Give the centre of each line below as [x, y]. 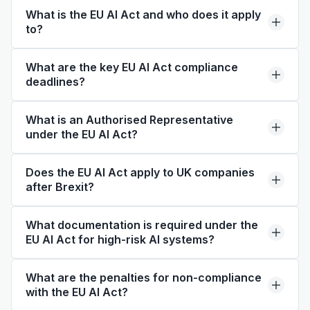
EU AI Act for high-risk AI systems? [120, 239]
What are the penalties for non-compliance [144, 277]
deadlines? [55, 82]
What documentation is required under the [142, 225]
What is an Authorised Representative [129, 120]
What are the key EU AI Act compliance [132, 67]
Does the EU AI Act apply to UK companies [140, 172]
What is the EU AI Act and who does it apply [143, 15]
